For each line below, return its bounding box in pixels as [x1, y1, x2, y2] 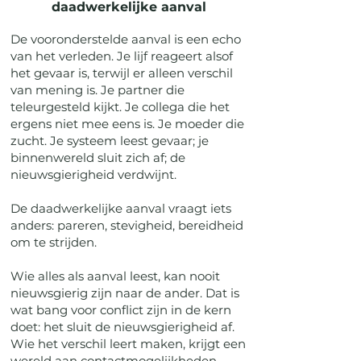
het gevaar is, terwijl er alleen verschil [10, 65, 233, 81]
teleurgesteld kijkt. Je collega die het [10, 99, 230, 114]
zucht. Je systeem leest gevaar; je [10, 133, 209, 148]
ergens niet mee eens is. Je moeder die [10, 116, 244, 131]
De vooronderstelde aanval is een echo [10, 31, 241, 47]
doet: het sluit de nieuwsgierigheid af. [10, 319, 234, 334]
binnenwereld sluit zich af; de [10, 150, 185, 165]
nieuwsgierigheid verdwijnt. [10, 167, 176, 182]
